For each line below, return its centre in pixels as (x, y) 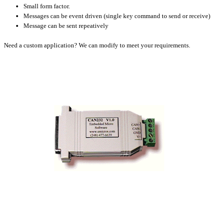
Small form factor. (47, 6)
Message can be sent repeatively (66, 26)
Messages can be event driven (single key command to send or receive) (117, 16)
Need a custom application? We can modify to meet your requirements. (97, 45)
